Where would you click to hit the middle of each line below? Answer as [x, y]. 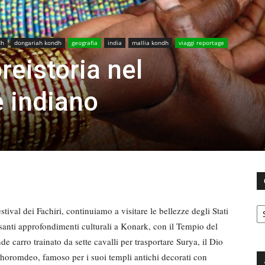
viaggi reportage [201, 42]
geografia [85, 42]
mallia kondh [150, 42]
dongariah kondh [38, 42]
